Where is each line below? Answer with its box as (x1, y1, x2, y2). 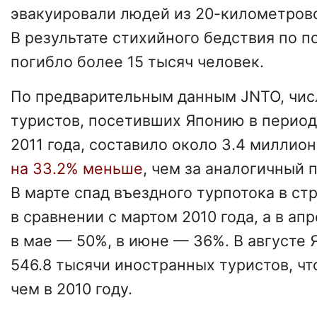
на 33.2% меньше (11, 159, 143, 178)
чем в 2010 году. (11, 279, 132, 299)
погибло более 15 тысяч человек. (11, 52, 264, 71)
